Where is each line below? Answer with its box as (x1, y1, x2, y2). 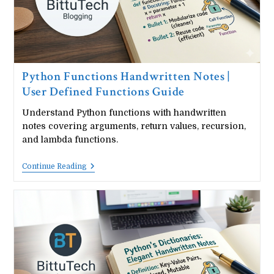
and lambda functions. (21, 134, 118, 144)
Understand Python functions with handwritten (21, 107, 226, 117)
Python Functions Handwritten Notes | (21, 68, 230, 84)
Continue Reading (21, 161, 87, 171)
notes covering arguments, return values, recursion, (21, 120, 246, 131)
